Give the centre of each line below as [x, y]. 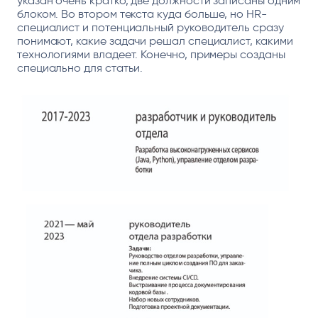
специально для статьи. [80, 67]
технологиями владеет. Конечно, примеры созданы [151, 54]
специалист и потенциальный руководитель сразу [150, 27]
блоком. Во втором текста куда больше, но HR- [142, 13]
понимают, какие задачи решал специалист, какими [155, 40]
